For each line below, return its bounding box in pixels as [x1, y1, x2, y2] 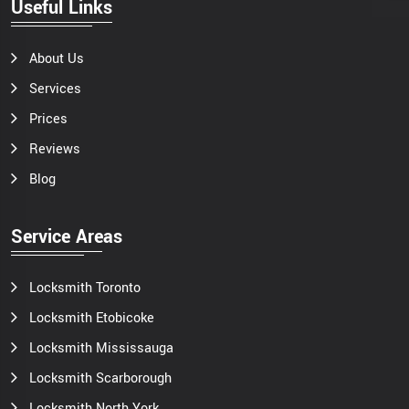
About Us [29, 48, 84, 68]
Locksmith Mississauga [29, 338, 173, 358]
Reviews [29, 139, 80, 159]
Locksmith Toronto [29, 278, 141, 298]
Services [29, 79, 81, 99]
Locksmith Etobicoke [29, 308, 154, 328]
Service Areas [11, 223, 122, 250]
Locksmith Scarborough [29, 368, 172, 388]
